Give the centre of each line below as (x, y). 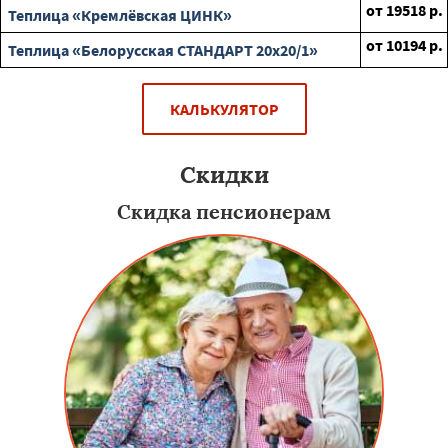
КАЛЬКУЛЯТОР (224, 109)
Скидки (224, 174)
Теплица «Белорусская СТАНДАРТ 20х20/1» (163, 50)
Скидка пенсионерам (224, 211)
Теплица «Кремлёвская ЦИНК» (120, 15)
